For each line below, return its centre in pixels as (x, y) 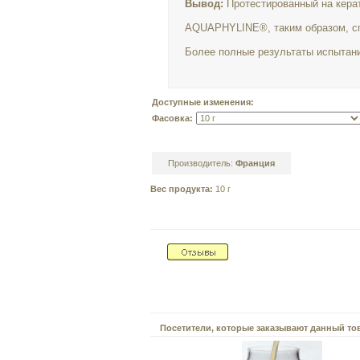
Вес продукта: (182, 189)
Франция (256, 163)
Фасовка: (173, 118)
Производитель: (202, 163)
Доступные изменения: (203, 102)
